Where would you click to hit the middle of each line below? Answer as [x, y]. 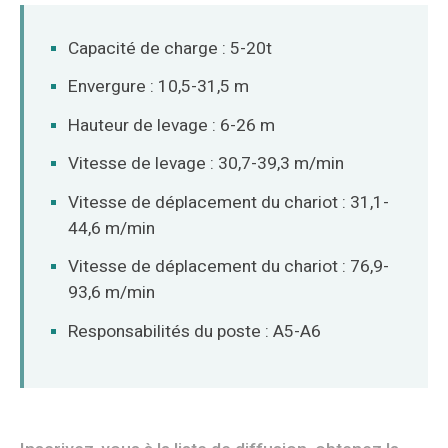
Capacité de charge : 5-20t [170, 49]
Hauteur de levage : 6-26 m [172, 125]
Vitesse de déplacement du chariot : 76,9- [229, 267]
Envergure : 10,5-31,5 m [159, 87]
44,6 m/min [112, 228]
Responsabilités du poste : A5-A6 [195, 331]
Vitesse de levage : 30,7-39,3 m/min [206, 164]
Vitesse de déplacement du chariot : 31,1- [229, 202]
